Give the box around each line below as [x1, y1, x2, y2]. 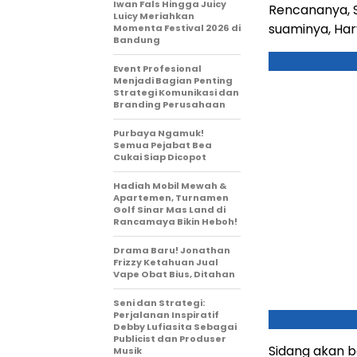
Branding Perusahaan [113, 97, 226, 111]
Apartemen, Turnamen [113, 190, 229, 204]
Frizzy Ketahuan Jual [113, 255, 218, 269]
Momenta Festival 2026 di [113, 21, 241, 34]
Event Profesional [113, 61, 202, 75]
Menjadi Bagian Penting [113, 73, 233, 87]
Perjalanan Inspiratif [113, 308, 219, 321]
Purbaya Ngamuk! [113, 126, 204, 139]
